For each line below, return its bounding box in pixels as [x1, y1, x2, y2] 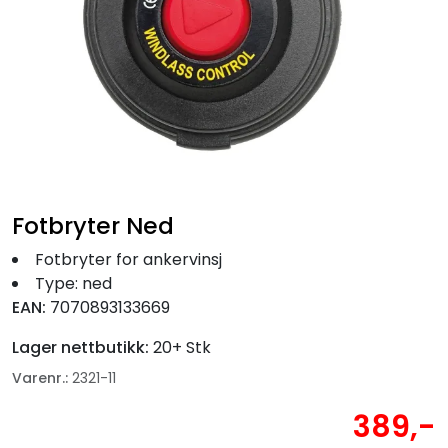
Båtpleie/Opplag [54, 113, 186, 137]
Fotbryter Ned [12, 208, 174, 242]
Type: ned [35, 271, 112, 295]
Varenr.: [12, 367, 68, 388]
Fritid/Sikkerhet [54, 52, 175, 76]
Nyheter [54, 235, 118, 259]
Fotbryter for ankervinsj [35, 247, 222, 271]
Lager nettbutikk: [12, 335, 149, 359]
